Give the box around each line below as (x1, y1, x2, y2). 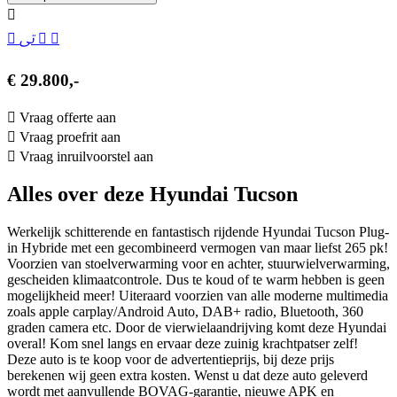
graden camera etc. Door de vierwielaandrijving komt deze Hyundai (7, 320, 386, 336)
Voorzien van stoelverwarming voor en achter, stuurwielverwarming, (7, 256, 390, 272)
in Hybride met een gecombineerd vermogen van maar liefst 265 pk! (7, 240, 388, 256)
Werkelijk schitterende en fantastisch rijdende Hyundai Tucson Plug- (7, 224, 389, 240)
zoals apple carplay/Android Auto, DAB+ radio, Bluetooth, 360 (7, 304, 363, 320)
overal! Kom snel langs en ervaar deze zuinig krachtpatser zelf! (7, 336, 358, 352)
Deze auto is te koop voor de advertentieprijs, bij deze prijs (7, 352, 334, 368)
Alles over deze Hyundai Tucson (7, 183, 298, 206)
